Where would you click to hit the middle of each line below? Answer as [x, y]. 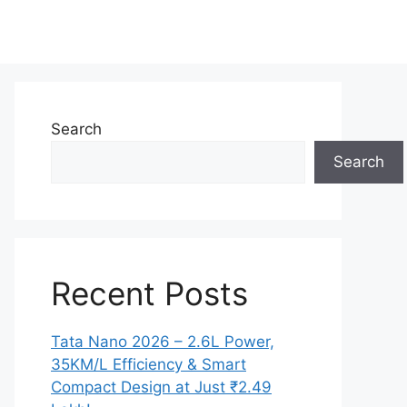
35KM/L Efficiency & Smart [149, 364]
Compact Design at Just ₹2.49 [161, 387]
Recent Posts [149, 293]
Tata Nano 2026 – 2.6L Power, [163, 342]
